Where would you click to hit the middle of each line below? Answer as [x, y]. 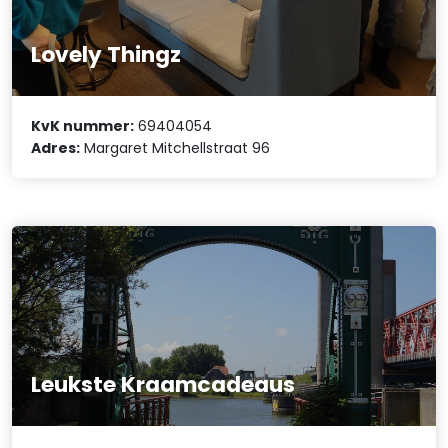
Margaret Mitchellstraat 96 [175, 147]
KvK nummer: [83, 125]
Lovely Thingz [106, 54]
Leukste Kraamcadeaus [163, 384]
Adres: [56, 147]
